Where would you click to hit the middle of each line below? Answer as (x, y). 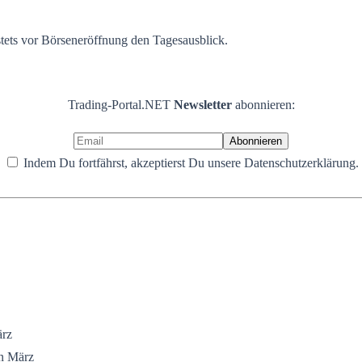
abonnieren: (265, 104)
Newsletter (204, 104)
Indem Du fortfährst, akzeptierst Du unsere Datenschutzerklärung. (189, 162)
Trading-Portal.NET (120, 104)
